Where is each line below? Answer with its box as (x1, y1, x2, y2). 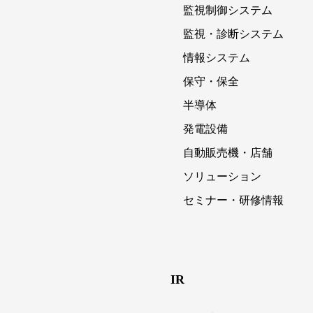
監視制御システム (183, 4, 272, 16)
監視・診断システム (183, 28, 284, 40)
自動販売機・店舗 (183, 147, 272, 159)
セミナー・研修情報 (183, 194, 284, 206)
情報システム (183, 52, 250, 64)
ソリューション (183, 170, 261, 182)
